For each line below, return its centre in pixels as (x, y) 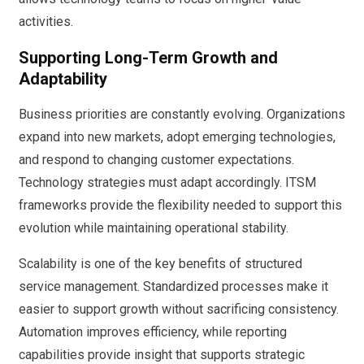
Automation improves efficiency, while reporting (153, 331)
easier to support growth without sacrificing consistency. (179, 309)
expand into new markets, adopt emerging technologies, (177, 136)
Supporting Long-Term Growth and (148, 58)
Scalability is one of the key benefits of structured (160, 263)
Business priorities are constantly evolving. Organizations (182, 114)
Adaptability (63, 79)
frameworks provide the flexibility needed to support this (180, 205)
